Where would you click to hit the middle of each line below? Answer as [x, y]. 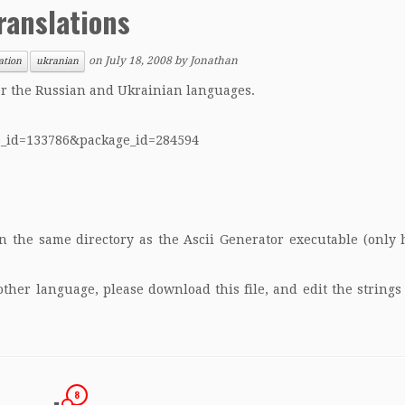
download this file [207, 289]
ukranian [57, 61]
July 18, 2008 [138, 61]
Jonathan [214, 61]
